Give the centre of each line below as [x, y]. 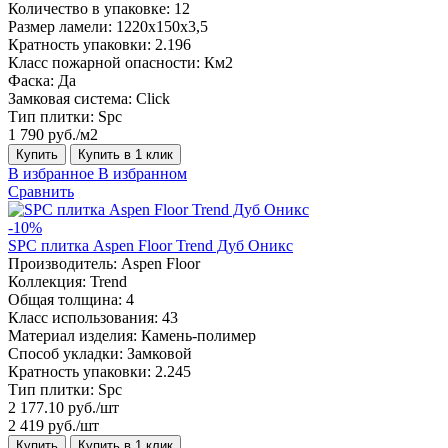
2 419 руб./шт [53, 425]
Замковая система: [70, 98]
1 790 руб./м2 [53, 134]
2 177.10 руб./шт [63, 407]
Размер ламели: [60, 26]
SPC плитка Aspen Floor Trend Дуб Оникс [150, 245]
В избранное [51, 173]
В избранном [142, 173]
